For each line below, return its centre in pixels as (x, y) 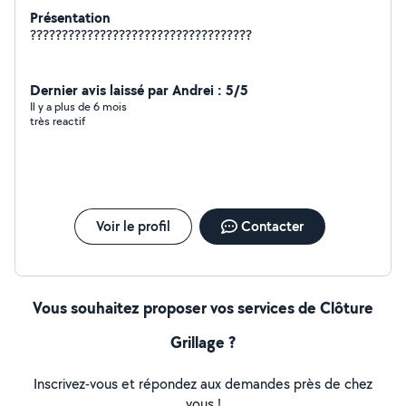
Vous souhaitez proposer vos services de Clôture (203, 308)
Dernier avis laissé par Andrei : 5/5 (139, 90)
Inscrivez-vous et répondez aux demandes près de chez (203, 384)
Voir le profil (133, 226)
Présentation (70, 17)
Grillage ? (203, 342)
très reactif (58, 121)
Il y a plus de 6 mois (78, 106)
